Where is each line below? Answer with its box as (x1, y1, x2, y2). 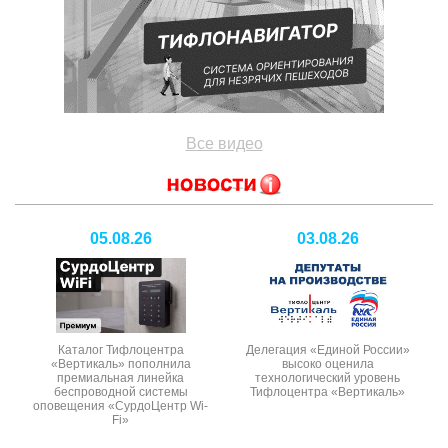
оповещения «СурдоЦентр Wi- (33, 398, 208, 413)
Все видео (185, 134, 263, 152)
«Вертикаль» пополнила (50, 356, 191, 371)
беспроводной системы (53, 384, 188, 399)
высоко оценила (281, 356, 374, 371)
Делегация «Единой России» (245, 342, 410, 357)
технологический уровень (255, 370, 400, 385)
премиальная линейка (57, 370, 184, 385)
